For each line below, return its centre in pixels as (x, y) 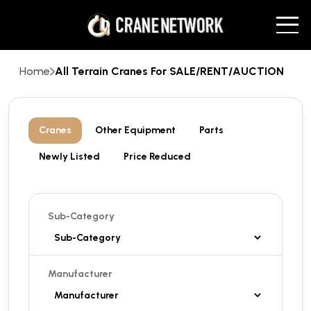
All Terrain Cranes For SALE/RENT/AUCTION (169, 71)
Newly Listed (69, 157)
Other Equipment (135, 130)
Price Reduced (157, 157)
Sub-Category (81, 216)
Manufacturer (80, 274)
